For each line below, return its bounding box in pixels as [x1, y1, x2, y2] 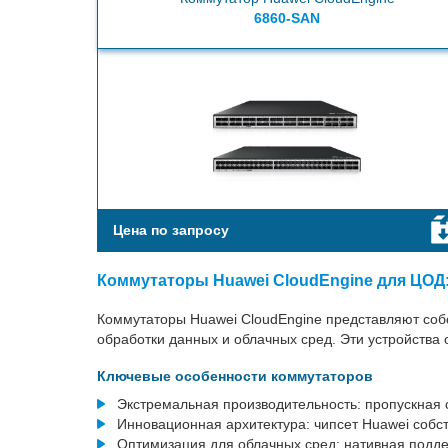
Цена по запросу [113, 222, 230, 238]
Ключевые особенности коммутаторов [97, 368, 374, 384]
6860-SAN [254, 10, 321, 26]
